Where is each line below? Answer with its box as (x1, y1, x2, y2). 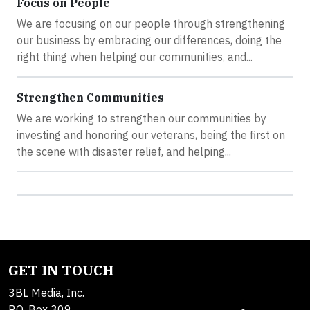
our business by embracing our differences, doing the (17, 33, 282, 47)
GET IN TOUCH (8, 261, 114, 280)
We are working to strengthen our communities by (17, 111, 266, 125)
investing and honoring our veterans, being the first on (17, 128, 285, 142)
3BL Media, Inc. (8, 286, 84, 300)
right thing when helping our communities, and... (17, 50, 253, 64)
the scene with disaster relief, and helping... (17, 145, 231, 158)
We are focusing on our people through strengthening (17, 17, 285, 30)
